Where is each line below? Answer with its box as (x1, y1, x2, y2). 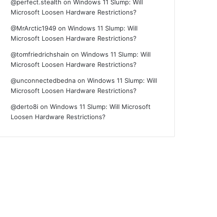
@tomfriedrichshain (11, 50, 70, 58)
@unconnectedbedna (11, 77, 76, 84)
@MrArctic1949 (11, 24, 57, 32)
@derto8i (11, 103, 39, 110)
